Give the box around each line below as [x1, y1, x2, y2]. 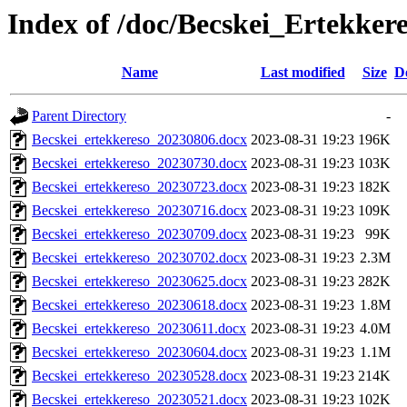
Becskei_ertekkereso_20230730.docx [32, 155, 247, 172]
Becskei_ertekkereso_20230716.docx [32, 203, 247, 219]
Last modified [260, 65, 345, 81]
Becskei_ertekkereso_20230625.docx [32, 273, 247, 290]
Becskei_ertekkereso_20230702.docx [32, 250, 247, 266]
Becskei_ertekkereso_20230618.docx [32, 297, 247, 313]
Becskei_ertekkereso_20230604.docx [32, 344, 247, 361]
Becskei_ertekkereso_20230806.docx [32, 132, 247, 148]
